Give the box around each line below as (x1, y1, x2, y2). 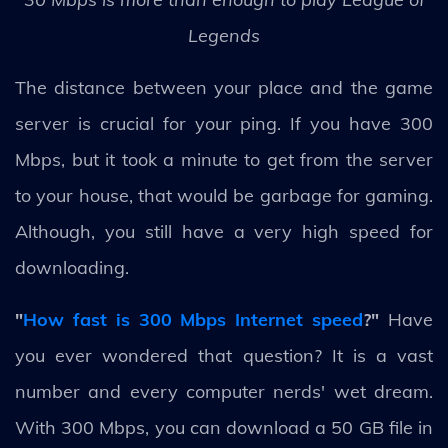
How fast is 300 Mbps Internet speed (23, 307, 364, 331)
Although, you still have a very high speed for (15, 219, 433, 243)
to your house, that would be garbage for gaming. (15, 183, 433, 207)
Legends (188, 23, 260, 47)
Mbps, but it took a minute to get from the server (15, 147, 433, 171)
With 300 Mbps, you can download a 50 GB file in (15, 415, 433, 439)
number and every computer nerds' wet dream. (15, 379, 433, 403)
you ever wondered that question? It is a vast (15, 343, 433, 367)
